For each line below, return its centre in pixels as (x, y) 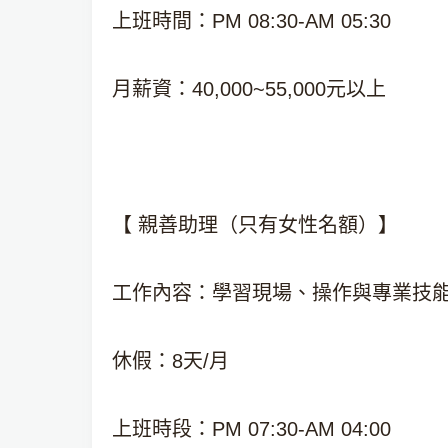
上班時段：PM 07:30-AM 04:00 (251, 429)
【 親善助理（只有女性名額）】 (255, 225)
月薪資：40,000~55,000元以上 (249, 89)
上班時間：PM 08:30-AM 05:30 (251, 21)
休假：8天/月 (170, 361)
